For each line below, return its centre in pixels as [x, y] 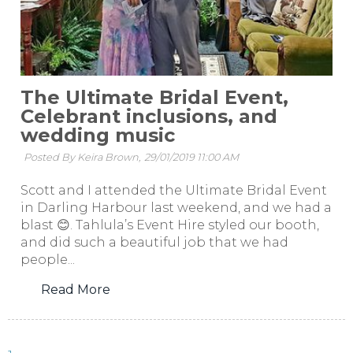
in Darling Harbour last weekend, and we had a [176, 207]
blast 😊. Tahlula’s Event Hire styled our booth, [170, 225]
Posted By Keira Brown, [82, 158]
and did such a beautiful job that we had [154, 242]
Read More [75, 289]
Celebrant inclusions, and [149, 117]
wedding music [98, 136]
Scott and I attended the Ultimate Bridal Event [174, 190]
